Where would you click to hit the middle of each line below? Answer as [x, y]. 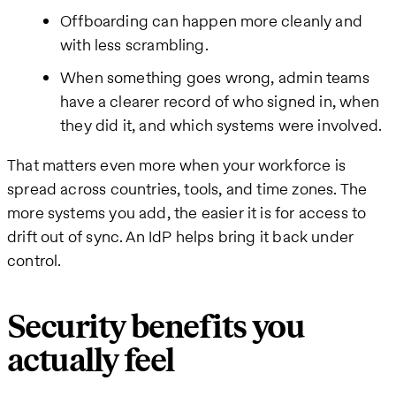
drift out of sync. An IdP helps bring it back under [181, 237]
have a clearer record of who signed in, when [220, 102]
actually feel [91, 361]
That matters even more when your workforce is [177, 165]
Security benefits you [156, 327]
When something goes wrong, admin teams [215, 78]
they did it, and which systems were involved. [221, 126]
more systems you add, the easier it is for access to [187, 213]
